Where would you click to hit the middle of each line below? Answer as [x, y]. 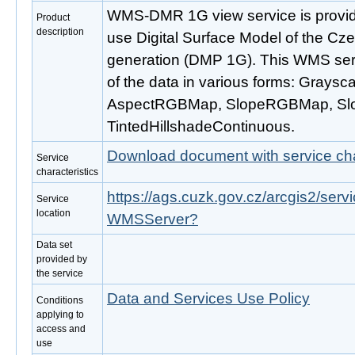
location [53, 213]
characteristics [67, 172]
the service [60, 273]
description [60, 32]
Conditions [60, 300]
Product [53, 17]
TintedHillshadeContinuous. [201, 126]
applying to [60, 315]
